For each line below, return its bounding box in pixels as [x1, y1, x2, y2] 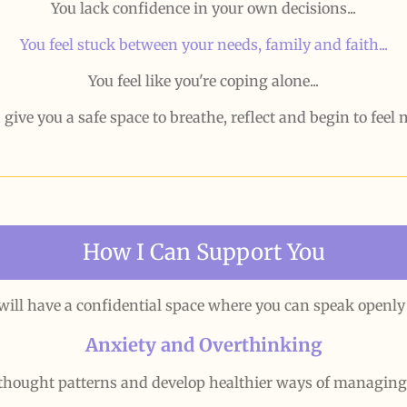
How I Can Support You [82, 237, 325, 266]
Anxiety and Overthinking [84, 333, 323, 357]
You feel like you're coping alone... [88, 72, 319, 91]
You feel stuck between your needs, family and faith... [19, 35, 388, 55]
